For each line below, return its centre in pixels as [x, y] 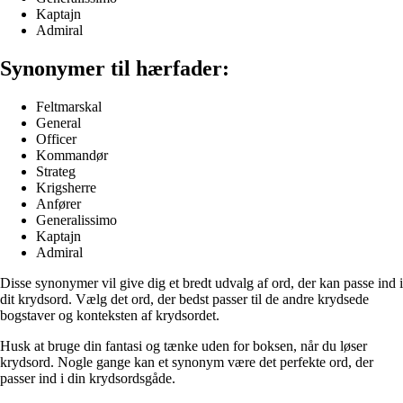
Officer [56, 139]
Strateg [56, 171]
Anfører [58, 203]
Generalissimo [76, 219]
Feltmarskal [69, 106]
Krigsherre [66, 187]
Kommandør [72, 155]
